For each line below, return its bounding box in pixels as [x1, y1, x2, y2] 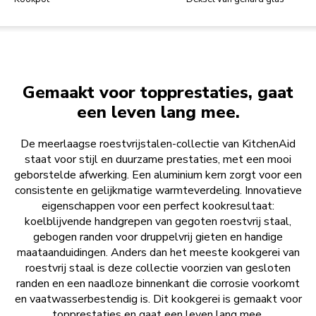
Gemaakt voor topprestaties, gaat [23, 81, 293, 104]
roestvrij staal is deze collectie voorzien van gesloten [25, 260, 291, 276]
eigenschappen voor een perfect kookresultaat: [42, 198, 274, 214]
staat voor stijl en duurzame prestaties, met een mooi [25, 152, 291, 168]
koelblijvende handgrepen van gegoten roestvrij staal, [25, 214, 291, 230]
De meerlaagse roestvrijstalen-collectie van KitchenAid [20, 136, 296, 152]
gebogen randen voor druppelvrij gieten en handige [33, 229, 283, 245]
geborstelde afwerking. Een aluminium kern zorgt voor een [14, 167, 302, 183]
